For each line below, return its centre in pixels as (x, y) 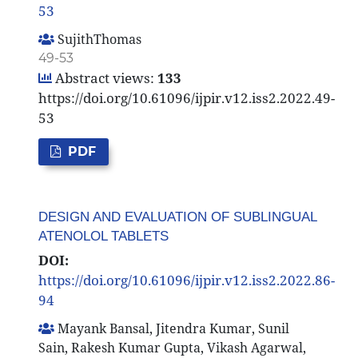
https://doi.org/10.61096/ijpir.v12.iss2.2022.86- (186, 280)
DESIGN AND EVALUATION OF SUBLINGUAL (177, 217)
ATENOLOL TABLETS (103, 237)
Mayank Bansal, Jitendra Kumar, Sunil (171, 329)
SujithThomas (97, 40)
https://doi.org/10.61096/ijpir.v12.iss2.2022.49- (186, 98)
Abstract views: (103, 78)
